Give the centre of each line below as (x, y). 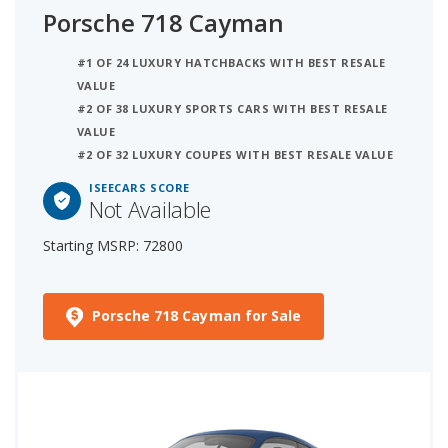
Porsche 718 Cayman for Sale (196, 316)
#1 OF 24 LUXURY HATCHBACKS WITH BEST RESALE (231, 63)
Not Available (150, 209)
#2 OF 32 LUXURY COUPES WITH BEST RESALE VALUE (235, 155)
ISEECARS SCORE (139, 188)
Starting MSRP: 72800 (113, 246)
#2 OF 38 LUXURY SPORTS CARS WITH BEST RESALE (232, 109)
